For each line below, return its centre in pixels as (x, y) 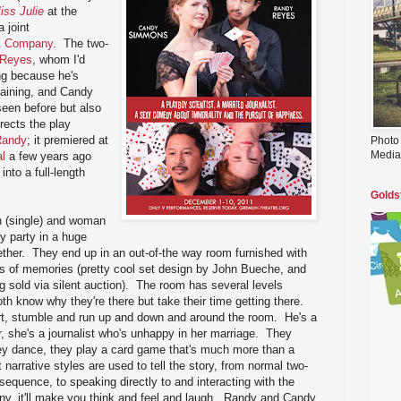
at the (60, 11)
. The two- (81, 43)
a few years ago (48, 156)
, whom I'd (59, 59)
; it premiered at (68, 140)
